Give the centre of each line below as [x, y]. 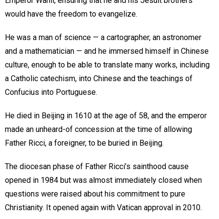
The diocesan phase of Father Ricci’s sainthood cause [97, 167]
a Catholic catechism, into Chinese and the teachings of [99, 79]
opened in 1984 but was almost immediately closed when [103, 180]
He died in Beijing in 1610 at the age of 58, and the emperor [106, 116]
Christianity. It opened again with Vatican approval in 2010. [103, 208]
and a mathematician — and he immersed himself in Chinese [107, 51]
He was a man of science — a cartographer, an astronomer [103, 38]
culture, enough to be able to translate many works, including [107, 65]
